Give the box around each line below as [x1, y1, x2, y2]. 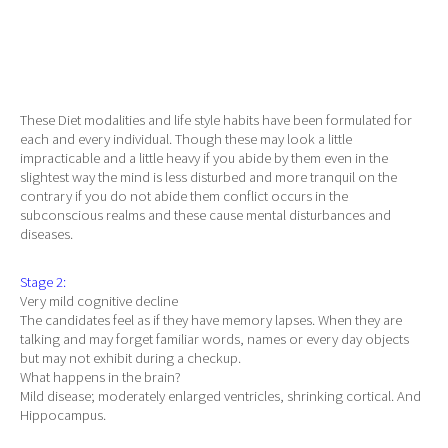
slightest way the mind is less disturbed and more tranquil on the [20, 167, 397, 186]
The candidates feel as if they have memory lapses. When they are [20, 311, 402, 330]
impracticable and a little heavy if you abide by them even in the [20, 148, 388, 167]
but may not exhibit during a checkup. [20, 349, 241, 368]
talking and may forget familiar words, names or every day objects [20, 330, 409, 349]
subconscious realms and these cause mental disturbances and [20, 205, 391, 224]
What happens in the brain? [20, 368, 181, 387]
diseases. [20, 224, 73, 243]
